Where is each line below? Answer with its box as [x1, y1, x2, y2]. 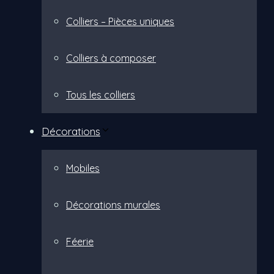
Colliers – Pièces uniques [66, 15, 174, 28]
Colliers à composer [66, 52, 156, 64]
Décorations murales [66, 199, 160, 211]
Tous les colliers [66, 89, 135, 101]
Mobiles [66, 162, 100, 174]
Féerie [66, 235, 94, 248]
